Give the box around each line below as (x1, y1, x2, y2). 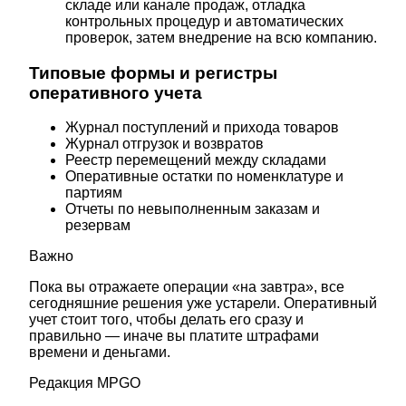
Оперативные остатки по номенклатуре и (65, 169, 343, 185)
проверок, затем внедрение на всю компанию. (65, 29, 377, 45)
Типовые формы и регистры (29, 63, 277, 82)
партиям (65, 185, 122, 201)
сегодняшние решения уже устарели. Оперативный (29, 295, 377, 312)
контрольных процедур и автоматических (65, 13, 343, 29)
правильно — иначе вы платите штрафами (29, 328, 319, 344)
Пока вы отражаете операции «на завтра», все (29, 279, 344, 295)
